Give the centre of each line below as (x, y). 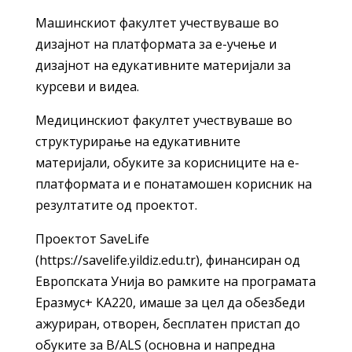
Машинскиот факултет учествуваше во (157, 23)
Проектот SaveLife (92, 239)
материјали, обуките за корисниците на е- (167, 163)
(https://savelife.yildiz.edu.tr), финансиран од (167, 260)
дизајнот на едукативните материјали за (163, 66)
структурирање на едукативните (137, 142)
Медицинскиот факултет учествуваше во (163, 121)
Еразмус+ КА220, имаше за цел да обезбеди (170, 303)
